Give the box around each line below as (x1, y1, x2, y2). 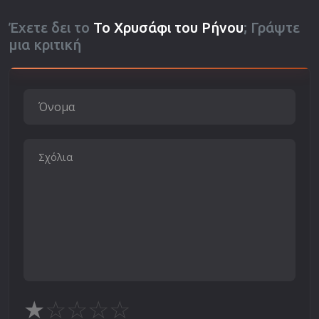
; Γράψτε (244, 19, 300, 36)
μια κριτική (9, 36, 81, 53)
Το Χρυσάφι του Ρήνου (93, 19, 244, 36)
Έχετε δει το (9, 19, 93, 36)
